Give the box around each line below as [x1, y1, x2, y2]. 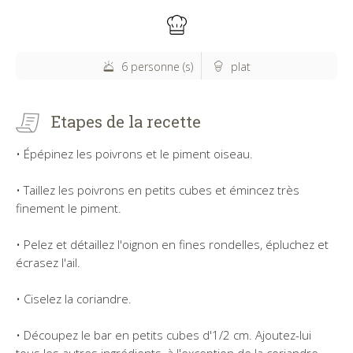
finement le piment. [16, 199, 121, 216]
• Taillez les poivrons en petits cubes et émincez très [16, 181, 299, 198]
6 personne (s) [121, 58, 193, 74]
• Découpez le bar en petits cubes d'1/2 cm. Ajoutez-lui [16, 326, 311, 343]
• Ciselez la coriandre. [16, 290, 132, 307]
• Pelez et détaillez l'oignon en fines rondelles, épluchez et [16, 236, 329, 252]
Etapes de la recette [51, 110, 201, 132]
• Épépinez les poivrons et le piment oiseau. [16, 145, 253, 162]
